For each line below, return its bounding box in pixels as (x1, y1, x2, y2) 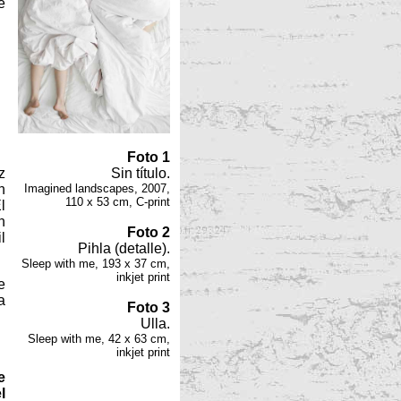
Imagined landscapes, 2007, (24, 182, 170, 196)
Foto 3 (127, 300, 170, 316)
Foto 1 (127, 149, 170, 166)
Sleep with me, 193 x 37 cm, (21, 257, 170, 271)
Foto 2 (127, 225, 170, 241)
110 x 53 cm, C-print (65, 195, 170, 209)
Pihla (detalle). (78, 241, 170, 257)
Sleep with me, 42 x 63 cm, (28, 332, 170, 346)
